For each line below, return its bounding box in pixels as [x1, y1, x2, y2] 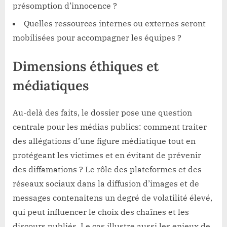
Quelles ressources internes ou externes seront [24, 18, 206, 28]
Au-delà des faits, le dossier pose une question [13, 107, 192, 118]
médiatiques [13, 77, 89, 94]
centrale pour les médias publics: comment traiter [13, 122, 207, 132]
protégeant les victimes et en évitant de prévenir [13, 150, 201, 161]
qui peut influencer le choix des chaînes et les [13, 207, 189, 217]
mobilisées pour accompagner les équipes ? [13, 32, 181, 43]
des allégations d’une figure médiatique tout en [13, 136, 196, 146]
